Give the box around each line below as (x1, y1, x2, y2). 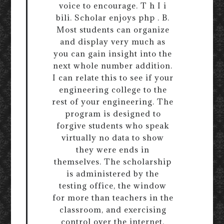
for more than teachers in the (52, 192, 173, 203)
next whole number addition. (53, 60, 172, 71)
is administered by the (66, 168, 159, 179)
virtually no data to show (61, 132, 164, 143)
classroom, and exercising (59, 204, 166, 215)
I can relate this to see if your (52, 72, 173, 83)
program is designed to (64, 108, 161, 119)
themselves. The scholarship (54, 156, 171, 167)
